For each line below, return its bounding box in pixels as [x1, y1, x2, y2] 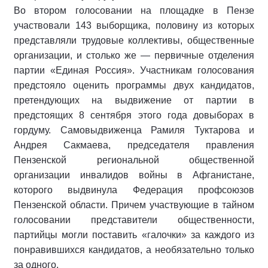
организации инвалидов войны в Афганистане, [14, 170, 254, 180]
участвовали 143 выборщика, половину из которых [14, 20, 254, 31]
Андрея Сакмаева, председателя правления [14, 140, 254, 150]
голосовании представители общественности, [14, 215, 254, 225]
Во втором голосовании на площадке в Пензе [14, 5, 254, 16]
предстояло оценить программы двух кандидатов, [14, 80, 254, 90]
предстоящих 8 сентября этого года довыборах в [14, 110, 254, 120]
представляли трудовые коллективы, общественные [14, 35, 254, 45]
